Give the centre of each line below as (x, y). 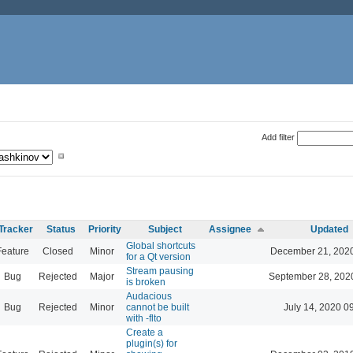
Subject (165, 229)
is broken (146, 282)
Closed (58, 251)
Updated (329, 229)
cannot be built (158, 307)
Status (61, 229)
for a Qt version (158, 256)
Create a (145, 332)
